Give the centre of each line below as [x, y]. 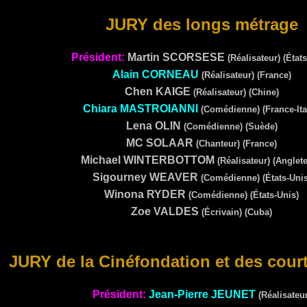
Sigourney [121, 177]
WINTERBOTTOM [169, 160]
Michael [102, 160]
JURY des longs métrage [201, 24]
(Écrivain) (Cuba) [237, 212]
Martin [144, 57]
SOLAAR [170, 143]
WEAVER [173, 177]
